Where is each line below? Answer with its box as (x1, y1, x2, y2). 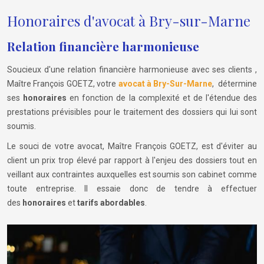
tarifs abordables (77, 197, 145, 207)
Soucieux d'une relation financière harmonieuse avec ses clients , (7, 64, 257, 74)
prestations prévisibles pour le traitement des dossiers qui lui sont (7, 107, 257, 117)
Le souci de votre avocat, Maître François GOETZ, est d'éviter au (7, 141, 257, 151)
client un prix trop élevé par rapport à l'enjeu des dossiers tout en (7, 155, 257, 165)
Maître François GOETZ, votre (7, 78, 117, 88)
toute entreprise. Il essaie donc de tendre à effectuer (7, 183, 257, 193)
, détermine (212, 78, 257, 88)
